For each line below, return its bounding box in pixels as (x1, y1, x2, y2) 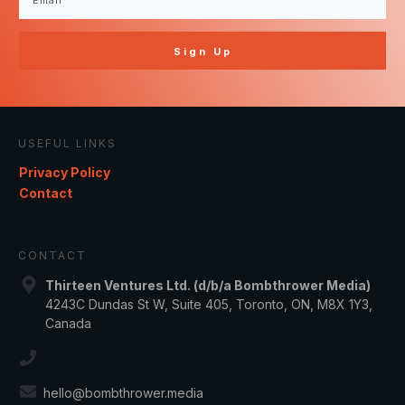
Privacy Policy (19, 165, 110, 181)
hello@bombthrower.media (43, 385, 203, 400)
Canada (45, 316, 91, 332)
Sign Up (173, 45, 232, 59)
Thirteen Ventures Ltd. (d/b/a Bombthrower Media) (45, 278, 371, 294)
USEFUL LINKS (18, 137, 117, 151)
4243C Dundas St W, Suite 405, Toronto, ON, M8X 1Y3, (45, 297, 372, 313)
